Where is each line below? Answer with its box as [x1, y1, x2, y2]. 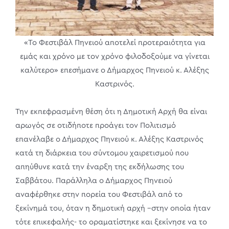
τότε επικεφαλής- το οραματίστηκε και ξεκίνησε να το [15, 218, 207, 226]
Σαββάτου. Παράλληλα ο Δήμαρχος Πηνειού [15, 176, 172, 185]
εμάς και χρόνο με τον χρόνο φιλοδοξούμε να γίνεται [19, 52, 210, 60]
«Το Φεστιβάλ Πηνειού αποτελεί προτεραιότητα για [24, 38, 205, 47]
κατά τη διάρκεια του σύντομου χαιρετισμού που [15, 149, 189, 157]
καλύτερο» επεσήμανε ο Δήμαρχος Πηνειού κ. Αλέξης [20, 66, 209, 74]
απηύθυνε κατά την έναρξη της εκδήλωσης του [15, 163, 184, 171]
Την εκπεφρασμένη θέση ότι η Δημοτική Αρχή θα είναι [15, 107, 207, 116]
